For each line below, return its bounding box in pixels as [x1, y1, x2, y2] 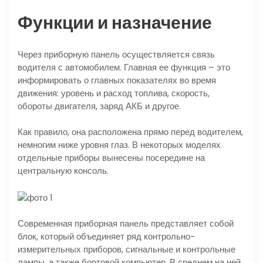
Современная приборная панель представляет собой [18, 217, 234, 230]
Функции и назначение [18, 10, 212, 35]
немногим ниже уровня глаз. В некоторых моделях [18, 139, 221, 151]
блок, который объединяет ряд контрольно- [18, 230, 195, 243]
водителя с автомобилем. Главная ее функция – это [18, 60, 230, 73]
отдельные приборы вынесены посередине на [18, 151, 205, 164]
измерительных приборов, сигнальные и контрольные [18, 243, 235, 256]
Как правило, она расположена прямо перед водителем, [18, 126, 243, 139]
